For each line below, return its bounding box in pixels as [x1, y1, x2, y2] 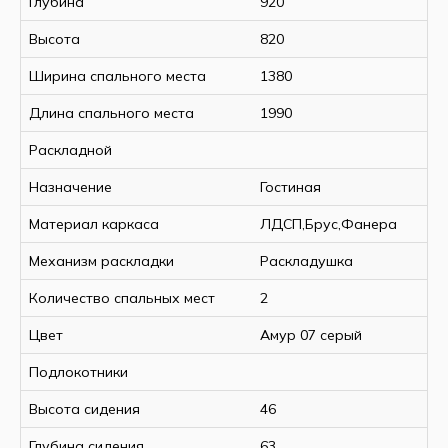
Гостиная [260, 177, 321, 196]
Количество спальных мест [29, 288, 215, 307]
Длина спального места [29, 103, 194, 122]
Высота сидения [29, 399, 140, 418]
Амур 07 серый [260, 325, 362, 344]
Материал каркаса [29, 214, 159, 233]
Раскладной [29, 140, 112, 159]
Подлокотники [29, 362, 128, 381]
